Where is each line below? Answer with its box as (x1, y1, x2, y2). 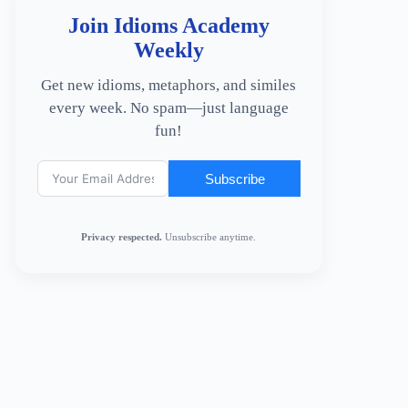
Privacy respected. (81, 231, 163, 242)
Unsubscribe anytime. (162, 231, 257, 242)
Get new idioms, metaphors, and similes (41, 76, 297, 94)
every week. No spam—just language (48, 99, 289, 117)
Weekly (133, 38, 204, 62)
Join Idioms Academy (67, 14, 270, 37)
